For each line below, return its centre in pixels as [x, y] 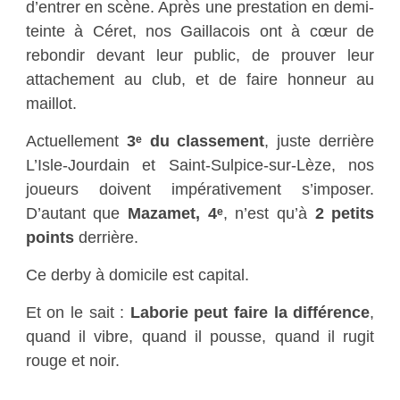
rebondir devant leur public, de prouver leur [200, 55]
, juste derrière [320, 141]
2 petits [345, 213]
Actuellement [76, 141]
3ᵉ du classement [196, 141]
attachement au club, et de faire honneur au [200, 79]
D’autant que [76, 213]
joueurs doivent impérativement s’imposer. [200, 189]
